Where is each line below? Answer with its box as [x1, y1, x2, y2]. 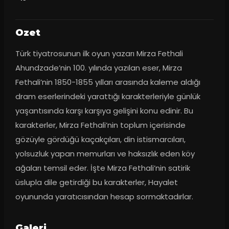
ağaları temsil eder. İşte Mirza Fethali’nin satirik [15, 163, 190, 174]
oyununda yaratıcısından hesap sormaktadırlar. [15, 191, 193, 202]
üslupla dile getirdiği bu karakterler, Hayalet [15, 177, 178, 188]
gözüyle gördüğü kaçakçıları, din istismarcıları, [15, 134, 186, 145]
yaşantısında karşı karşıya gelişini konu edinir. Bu [15, 105, 193, 117]
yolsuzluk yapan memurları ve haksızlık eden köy [15, 148, 195, 159]
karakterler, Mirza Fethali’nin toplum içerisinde [15, 120, 186, 131]
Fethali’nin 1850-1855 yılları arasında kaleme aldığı [15, 77, 200, 88]
